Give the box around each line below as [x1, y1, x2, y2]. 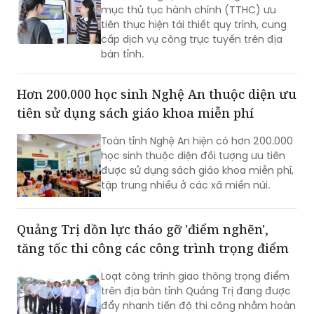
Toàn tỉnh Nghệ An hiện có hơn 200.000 [101, 134, 293, 149]
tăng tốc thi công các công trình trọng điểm [17, 240, 289, 257]
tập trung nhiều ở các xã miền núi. [101, 178, 270, 193]
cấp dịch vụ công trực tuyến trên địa [101, 32, 282, 47]
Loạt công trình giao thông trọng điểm [101, 269, 289, 284]
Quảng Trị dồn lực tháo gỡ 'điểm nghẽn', [17, 221, 268, 238]
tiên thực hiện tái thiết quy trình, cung [101, 18, 287, 32]
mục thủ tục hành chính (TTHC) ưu [101, 3, 276, 18]
